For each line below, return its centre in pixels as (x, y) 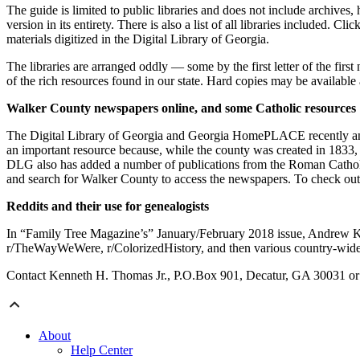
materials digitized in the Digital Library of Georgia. (138, 39)
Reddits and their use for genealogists (108, 207)
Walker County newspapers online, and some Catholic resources (181, 108)
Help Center (102, 350)
